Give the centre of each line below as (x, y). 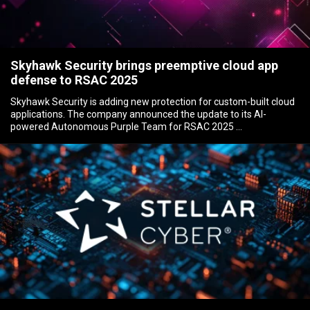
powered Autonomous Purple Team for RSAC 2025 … (127, 127)
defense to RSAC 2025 (74, 80)
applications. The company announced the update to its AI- (139, 115)
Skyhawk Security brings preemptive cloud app (145, 66)
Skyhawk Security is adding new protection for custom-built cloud (153, 102)
